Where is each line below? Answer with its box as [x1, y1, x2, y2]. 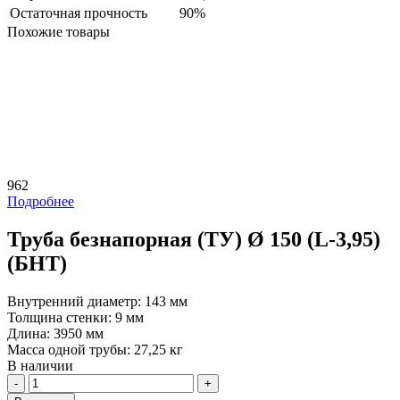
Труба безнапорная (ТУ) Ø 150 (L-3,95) [7, 228, 380, 252]
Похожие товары [7, 24, 110, 40]
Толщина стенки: [7, 310, 115, 326]
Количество [28, 373, 99, 389]
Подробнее [7, 194, 74, 210]
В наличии [7, 358, 73, 374]
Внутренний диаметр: [7, 294, 145, 310]
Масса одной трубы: [7, 342, 134, 358]
